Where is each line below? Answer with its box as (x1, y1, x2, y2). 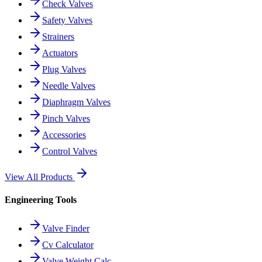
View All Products (5, 171, 75, 182)
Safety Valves (42, 15, 92, 25)
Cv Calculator (42, 240, 94, 250)
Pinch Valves (42, 113, 90, 123)
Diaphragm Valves (42, 96, 111, 107)
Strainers (42, 31, 74, 42)
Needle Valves (42, 80, 95, 91)
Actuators (42, 47, 78, 58)
